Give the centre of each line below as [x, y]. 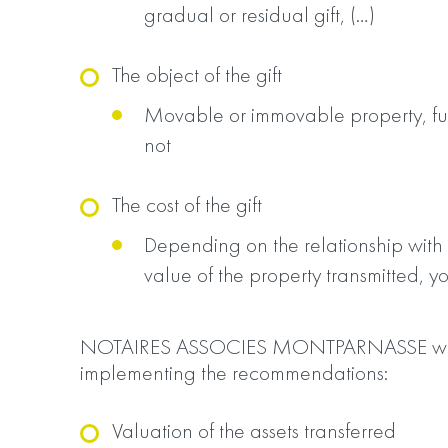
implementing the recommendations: [234, 372]
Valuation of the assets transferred [254, 430]
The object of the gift [197, 74]
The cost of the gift [187, 204]
